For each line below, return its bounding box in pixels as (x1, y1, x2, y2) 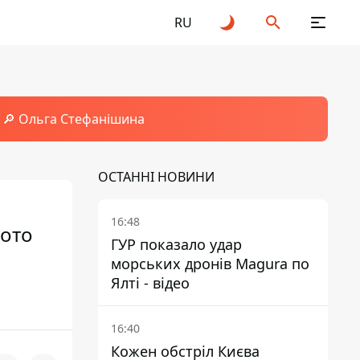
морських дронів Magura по (111, 254, 309, 273)
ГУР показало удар (111, 235, 242, 254)
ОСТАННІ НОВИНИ (98, 168, 215, 186)
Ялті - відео (111, 273, 190, 292)
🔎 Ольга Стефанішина (2, 110, 145, 128)
